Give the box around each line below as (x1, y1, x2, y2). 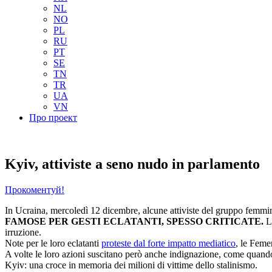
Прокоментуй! (5, 185, 64, 195)
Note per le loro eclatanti (5, 238, 101, 249)
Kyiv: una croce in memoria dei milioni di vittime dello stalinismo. (5, 260, 257, 271)
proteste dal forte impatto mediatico (101, 238, 236, 249)
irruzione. (5, 227, 41, 238)
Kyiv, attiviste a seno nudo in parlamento (5, 156, 260, 172)
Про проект (29, 112, 77, 123)
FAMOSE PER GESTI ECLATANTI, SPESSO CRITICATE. (5, 216, 266, 227)
